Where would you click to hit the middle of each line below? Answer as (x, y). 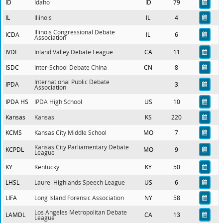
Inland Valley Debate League (74, 52)
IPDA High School (58, 102)
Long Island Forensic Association (79, 198)
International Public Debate (72, 82)
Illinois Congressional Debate (75, 32)
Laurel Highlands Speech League (80, 183)
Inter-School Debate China (71, 68)
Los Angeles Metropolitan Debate (81, 213)
